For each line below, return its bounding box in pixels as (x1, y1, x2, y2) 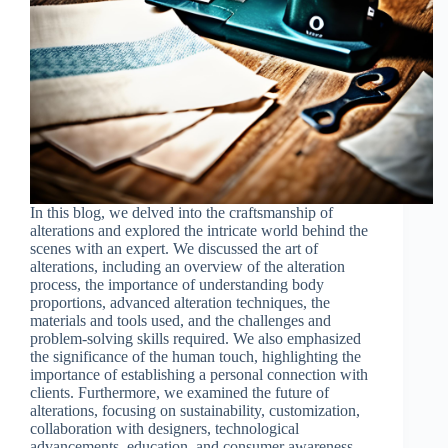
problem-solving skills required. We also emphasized (30, 329, 361, 347)
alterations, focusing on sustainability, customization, (30, 401, 360, 419)
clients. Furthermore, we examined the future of (30, 383, 329, 401)
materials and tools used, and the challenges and (30, 311, 331, 329)
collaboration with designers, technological (30, 419, 299, 437)
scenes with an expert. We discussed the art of (30, 239, 318, 257)
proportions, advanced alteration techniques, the (30, 293, 330, 311)
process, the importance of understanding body (30, 275, 324, 293)
